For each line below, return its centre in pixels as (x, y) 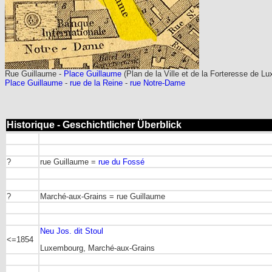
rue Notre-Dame (158, 83)
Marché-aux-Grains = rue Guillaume (103, 196)
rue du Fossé (121, 162)
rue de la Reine (96, 83)
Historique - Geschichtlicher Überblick (94, 125)
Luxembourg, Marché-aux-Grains (97, 248)
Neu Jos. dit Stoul (72, 231)
